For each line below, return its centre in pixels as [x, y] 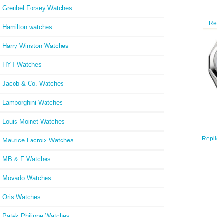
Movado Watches [27, 178]
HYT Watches [22, 64]
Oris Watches [22, 197]
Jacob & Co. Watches [33, 83]
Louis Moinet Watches [34, 121]
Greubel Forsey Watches [37, 8]
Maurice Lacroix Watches [38, 140]
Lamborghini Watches [33, 102]
